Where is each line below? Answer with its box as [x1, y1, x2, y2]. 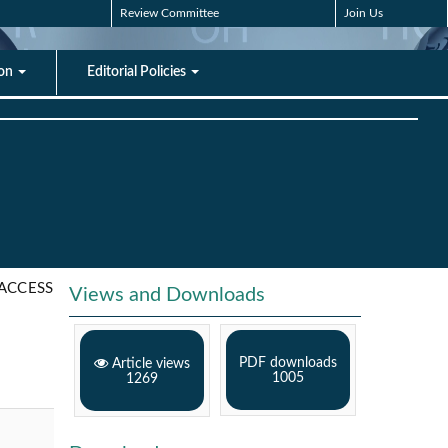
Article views [107, 357, 190, 372]
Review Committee [120, 7, 219, 19]
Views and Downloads [68, 285, 265, 306]
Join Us [344, 7, 383, 19]
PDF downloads [238, 356, 337, 371]
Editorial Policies [87, 64, 189, 79]
